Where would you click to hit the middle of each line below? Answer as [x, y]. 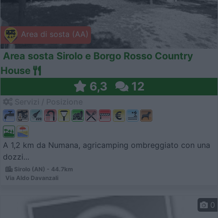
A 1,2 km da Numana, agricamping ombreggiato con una [107, 145]
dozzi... [16, 156]
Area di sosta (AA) [54, 34]
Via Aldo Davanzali [32, 178]
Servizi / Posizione [48, 102]
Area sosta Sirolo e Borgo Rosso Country [98, 56]
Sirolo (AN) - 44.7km [43, 169]
